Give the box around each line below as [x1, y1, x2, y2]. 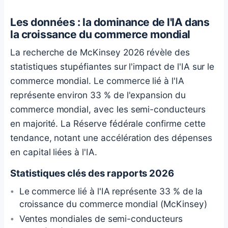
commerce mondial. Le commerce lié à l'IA [10, 75, 184, 86]
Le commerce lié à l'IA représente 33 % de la [19, 186, 203, 197]
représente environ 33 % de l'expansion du [10, 89, 186, 100]
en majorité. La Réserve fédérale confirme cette [10, 118, 206, 129]
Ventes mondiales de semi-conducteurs [19, 213, 183, 224]
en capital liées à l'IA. [10, 146, 97, 157]
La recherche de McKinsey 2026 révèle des [10, 46, 190, 58]
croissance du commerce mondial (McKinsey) [19, 198, 207, 210]
